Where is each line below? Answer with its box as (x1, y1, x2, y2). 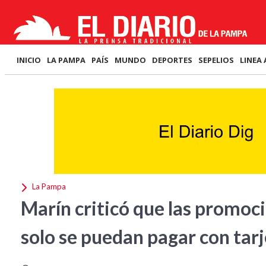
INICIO (17, 55, 41, 65)
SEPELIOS (198, 55, 234, 65)
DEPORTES (152, 55, 192, 65)
